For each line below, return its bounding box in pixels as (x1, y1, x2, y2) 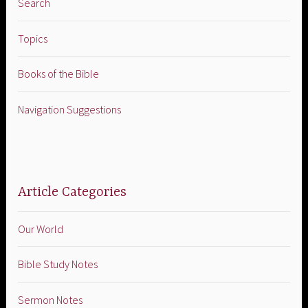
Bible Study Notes (18, 257, 98, 272)
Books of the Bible (18, 67, 100, 81)
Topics (18, 31, 48, 45)
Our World (18, 221, 64, 236)
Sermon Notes (18, 292, 83, 307)
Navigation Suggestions (18, 102, 122, 117)
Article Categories (18, 184, 127, 200)
